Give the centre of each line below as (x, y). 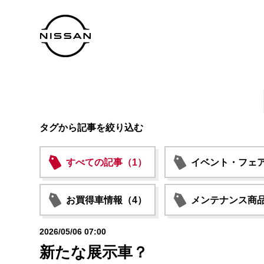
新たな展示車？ (94, 252)
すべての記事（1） (106, 162)
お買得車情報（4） (106, 200)
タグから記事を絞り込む (91, 128)
